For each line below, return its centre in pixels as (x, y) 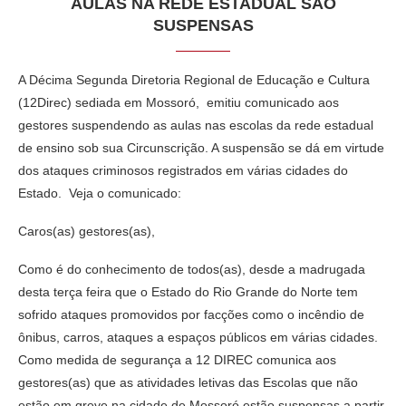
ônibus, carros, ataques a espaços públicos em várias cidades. (198, 337)
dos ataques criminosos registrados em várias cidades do (183, 170)
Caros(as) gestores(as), (87, 231)
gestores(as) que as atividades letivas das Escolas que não (188, 382)
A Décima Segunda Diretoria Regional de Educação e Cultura (194, 79)
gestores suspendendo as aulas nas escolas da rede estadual (196, 125)
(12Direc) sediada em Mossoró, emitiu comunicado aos (179, 102)
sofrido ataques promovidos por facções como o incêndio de (191, 314)
